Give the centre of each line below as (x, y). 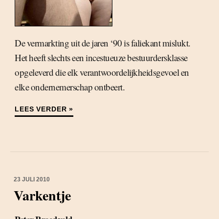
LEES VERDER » (44, 109)
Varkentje (42, 195)
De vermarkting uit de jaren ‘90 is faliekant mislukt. (103, 43)
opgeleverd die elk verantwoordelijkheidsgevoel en (102, 72)
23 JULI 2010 (32, 179)
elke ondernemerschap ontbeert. (70, 87)
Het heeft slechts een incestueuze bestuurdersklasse (101, 57)
